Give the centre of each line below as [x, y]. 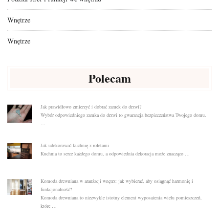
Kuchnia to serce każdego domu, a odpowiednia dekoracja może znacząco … [115, 153]
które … [48, 206]
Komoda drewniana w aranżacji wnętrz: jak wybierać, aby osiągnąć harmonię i [117, 181]
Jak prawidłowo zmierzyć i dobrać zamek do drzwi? [91, 107]
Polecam [109, 78]
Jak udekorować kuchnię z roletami [75, 145]
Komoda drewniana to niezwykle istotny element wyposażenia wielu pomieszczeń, [121, 198]
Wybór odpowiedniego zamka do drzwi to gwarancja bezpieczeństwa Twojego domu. [123, 115]
